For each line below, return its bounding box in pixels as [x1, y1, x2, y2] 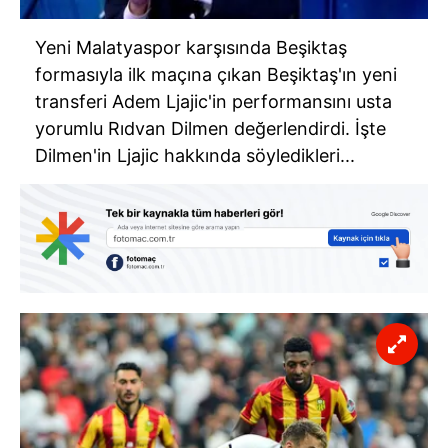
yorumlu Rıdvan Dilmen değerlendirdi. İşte [35, 117, 386, 139]
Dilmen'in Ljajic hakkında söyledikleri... [35, 144, 355, 166]
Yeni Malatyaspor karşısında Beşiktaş [35, 36, 347, 58]
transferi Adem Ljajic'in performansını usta [35, 90, 392, 112]
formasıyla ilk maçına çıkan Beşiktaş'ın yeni [35, 63, 397, 85]
